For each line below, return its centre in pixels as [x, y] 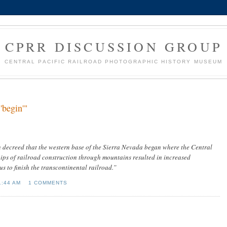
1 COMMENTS [48, 182]
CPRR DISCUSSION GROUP [113, 47]
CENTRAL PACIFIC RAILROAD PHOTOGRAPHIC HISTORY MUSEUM [113, 61]
